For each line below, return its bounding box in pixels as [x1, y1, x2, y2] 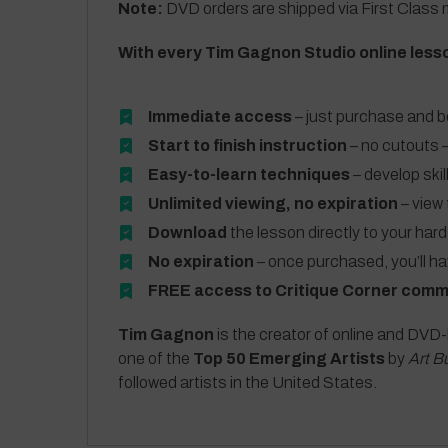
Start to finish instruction [148, 137, 347, 154]
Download [148, 224, 230, 241]
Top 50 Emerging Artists [193, 350, 385, 367]
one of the [118, 350, 193, 367]
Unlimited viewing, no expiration [148, 195, 398, 212]
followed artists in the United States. [118, 374, 377, 391]
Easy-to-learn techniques [148, 166, 350, 183]
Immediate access [148, 108, 292, 125]
